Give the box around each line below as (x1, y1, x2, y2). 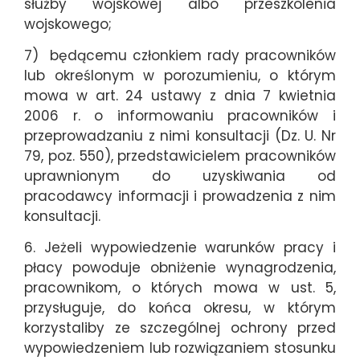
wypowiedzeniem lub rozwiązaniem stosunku (24, 338, 336, 358)
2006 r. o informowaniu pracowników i (24, 106, 336, 126)
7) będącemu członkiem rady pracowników (24, 46, 336, 66)
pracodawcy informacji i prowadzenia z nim (24, 186, 336, 207)
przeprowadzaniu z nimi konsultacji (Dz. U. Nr (24, 126, 336, 146)
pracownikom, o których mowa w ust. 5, (24, 278, 336, 298)
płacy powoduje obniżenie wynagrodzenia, (24, 258, 336, 278)
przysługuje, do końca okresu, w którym (24, 298, 336, 318)
